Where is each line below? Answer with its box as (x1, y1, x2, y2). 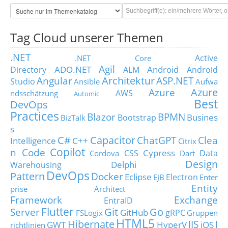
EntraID (103, 195, 133, 207)
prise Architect (10, 184, 125, 194)
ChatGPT (136, 134, 177, 147)
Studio (10, 76, 35, 88)
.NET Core (75, 53, 151, 64)
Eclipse (125, 170, 152, 183)
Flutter (41, 204, 74, 219)
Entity (191, 182, 218, 195)
